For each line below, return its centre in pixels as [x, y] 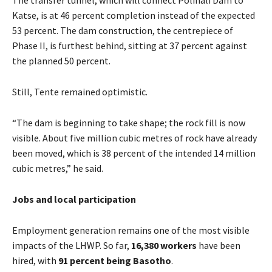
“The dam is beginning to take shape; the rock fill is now [129, 122]
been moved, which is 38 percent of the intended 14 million [134, 153]
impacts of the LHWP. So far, [72, 245]
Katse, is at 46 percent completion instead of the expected [134, 15]
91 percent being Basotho [115, 260]
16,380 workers [164, 245]
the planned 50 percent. [61, 60]
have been [219, 245]
